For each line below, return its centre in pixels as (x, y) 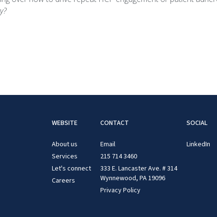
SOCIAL (197, 123)
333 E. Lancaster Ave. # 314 (139, 169)
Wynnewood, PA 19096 (132, 178)
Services (64, 156)
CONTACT (114, 123)
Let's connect (71, 169)
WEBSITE (64, 123)
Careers (63, 181)
